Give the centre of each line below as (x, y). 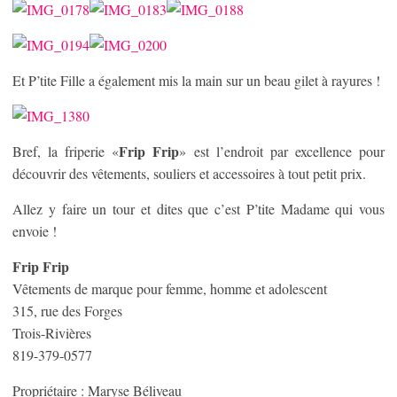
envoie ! (35, 231)
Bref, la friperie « (66, 151)
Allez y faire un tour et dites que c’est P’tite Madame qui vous (198, 209)
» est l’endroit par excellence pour (282, 151)
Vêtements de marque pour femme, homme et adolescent (170, 288)
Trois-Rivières (52, 333)
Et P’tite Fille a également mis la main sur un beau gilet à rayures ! (196, 80)
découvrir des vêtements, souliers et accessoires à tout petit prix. (189, 173)
